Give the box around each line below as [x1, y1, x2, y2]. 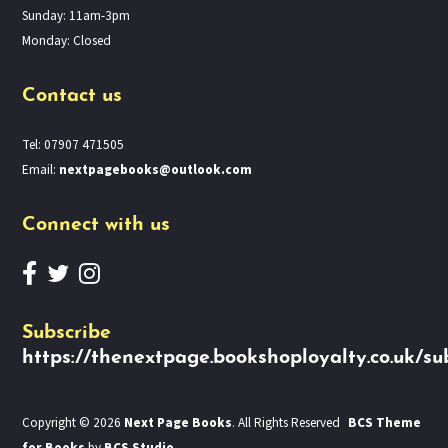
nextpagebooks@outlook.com [59, 160, 253, 179]
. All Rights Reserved [232, 414, 341, 433]
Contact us [22, 85, 123, 106]
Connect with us [22, 214, 171, 235]
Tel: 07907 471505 [22, 135, 125, 154]
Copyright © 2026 [22, 414, 125, 433]
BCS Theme [348, 414, 422, 433]
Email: [22, 160, 60, 179]
